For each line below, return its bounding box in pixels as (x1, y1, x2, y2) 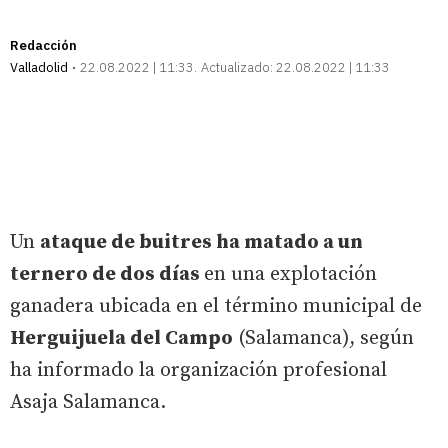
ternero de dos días (10, 261, 204, 287)
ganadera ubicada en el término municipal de (10, 293, 422, 319)
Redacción (10, 36, 77, 54)
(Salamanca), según (233, 325, 414, 351)
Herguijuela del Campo (10, 325, 233, 351)
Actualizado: (201, 58, 273, 76)
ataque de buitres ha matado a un (40, 229, 363, 255)
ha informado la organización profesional (10, 357, 387, 383)
